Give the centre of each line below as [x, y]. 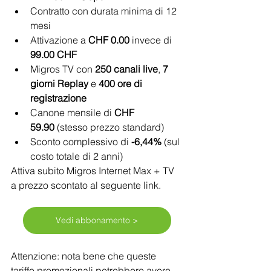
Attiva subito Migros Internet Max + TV [94, 170]
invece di [152, 40]
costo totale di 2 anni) [77, 156]
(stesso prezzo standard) [109, 127]
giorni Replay [59, 83]
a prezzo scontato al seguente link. [87, 185]
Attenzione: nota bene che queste [85, 256]
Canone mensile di [72, 112]
